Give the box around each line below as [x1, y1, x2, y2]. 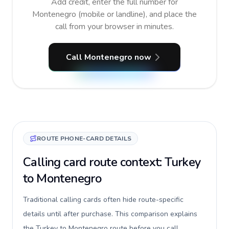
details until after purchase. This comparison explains [23, 209, 197, 219]
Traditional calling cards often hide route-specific [23, 195, 184, 204]
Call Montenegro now [65, 52, 151, 63]
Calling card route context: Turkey [23, 154, 201, 170]
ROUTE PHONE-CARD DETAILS [37, 134, 132, 143]
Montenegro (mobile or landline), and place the [32, 9, 197, 20]
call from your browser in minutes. [55, 21, 174, 32]
